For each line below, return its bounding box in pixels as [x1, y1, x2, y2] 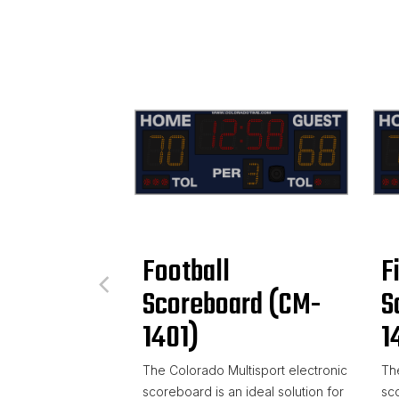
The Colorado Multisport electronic [142, 362, 347, 378]
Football [142, 249, 230, 297]
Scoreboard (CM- [142, 282, 321, 330]
